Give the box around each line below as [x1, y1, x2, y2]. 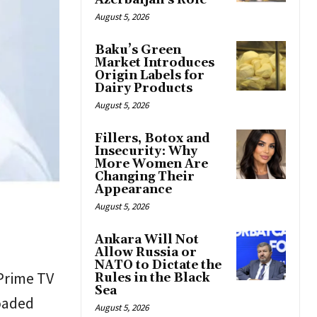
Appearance [95, 182, 172, 198]
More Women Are [95, 156, 208, 173]
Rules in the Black [95, 270, 210, 287]
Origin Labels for [95, 68, 204, 84]
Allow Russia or [95, 245, 197, 261]
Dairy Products [95, 81, 192, 97]
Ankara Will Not [95, 232, 199, 248]
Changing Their [95, 169, 195, 185]
